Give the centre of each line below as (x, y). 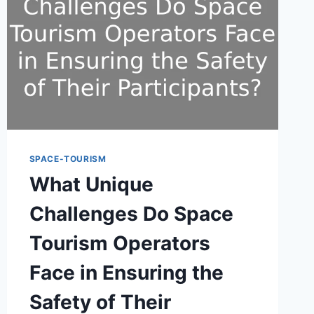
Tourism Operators (120, 243)
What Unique (91, 184)
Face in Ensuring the (126, 272)
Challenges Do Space (131, 213)
